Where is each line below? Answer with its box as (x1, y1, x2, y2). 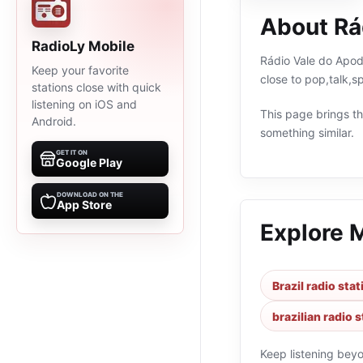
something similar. (260, 126, 354, 139)
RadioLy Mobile (32, 38, 135, 54)
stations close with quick (32, 80, 161, 94)
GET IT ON (56, 148, 88, 156)
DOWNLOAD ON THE (57, 190, 123, 199)
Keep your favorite (32, 63, 129, 77)
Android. (32, 114, 76, 128)
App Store (57, 198, 112, 211)
